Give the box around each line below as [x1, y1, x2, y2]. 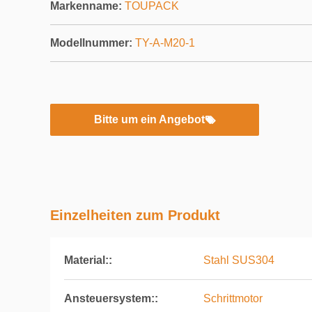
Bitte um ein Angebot [93, 114, 205, 125]
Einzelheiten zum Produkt [50, 208, 220, 223]
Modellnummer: [50, 37, 132, 49]
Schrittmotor [203, 292, 263, 304]
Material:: [64, 254, 112, 266]
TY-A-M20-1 [135, 37, 195, 49]
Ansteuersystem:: [64, 292, 158, 304]
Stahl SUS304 [203, 254, 274, 266]
